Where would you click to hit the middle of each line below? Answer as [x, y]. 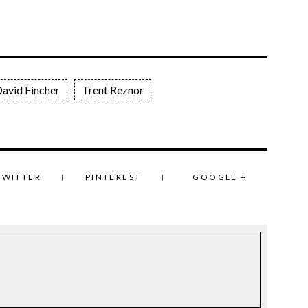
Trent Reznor [113, 89]
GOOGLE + [220, 177]
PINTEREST [113, 177]
